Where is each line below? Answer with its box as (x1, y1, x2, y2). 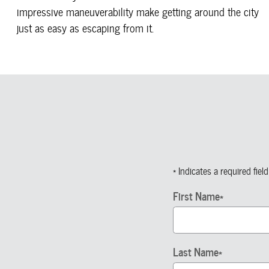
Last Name (173, 243, 219, 261)
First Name (173, 187, 220, 205)
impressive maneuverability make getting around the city (17, 3, 259, 21)
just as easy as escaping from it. (17, 19, 154, 37)
